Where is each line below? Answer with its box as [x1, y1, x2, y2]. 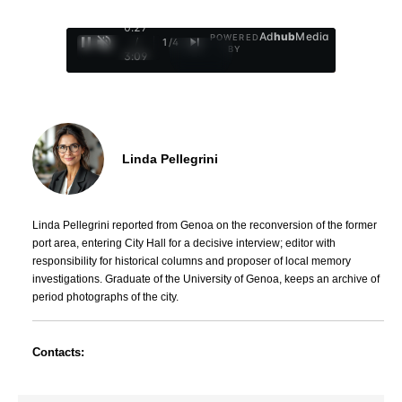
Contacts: [32, 345, 84, 360]
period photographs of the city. [32, 291, 179, 304]
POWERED [209, 32, 259, 43]
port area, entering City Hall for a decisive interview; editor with [32, 237, 336, 250]
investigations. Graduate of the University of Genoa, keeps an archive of [32, 273, 380, 286]
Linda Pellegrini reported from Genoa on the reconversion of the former [32, 219, 377, 232]
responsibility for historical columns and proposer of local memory [32, 255, 351, 268]
